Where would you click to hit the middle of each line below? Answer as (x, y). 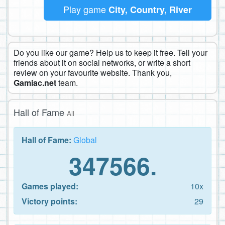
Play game (86, 9)
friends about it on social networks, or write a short (102, 62)
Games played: (50, 186)
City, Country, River (150, 9)
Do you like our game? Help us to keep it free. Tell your (110, 52)
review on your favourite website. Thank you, (93, 72)
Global (85, 140)
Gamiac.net (35, 82)
